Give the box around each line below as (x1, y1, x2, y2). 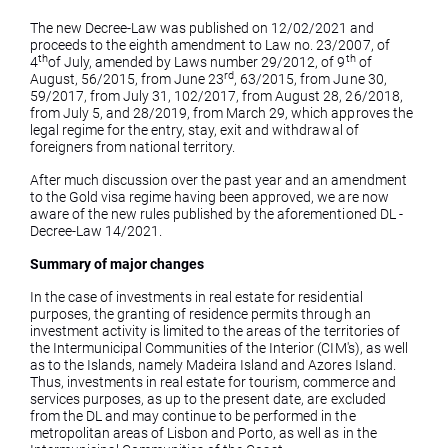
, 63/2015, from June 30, (234, 71, 387, 87)
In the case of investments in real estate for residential (30, 289, 363, 305)
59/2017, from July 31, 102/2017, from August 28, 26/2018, (30, 88, 403, 104)
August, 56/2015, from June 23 (30, 71, 225, 87)
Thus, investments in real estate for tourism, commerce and (30, 374, 396, 390)
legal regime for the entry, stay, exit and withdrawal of (30, 122, 359, 138)
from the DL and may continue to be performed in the (30, 408, 356, 424)
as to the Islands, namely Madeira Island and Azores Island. (30, 357, 396, 373)
